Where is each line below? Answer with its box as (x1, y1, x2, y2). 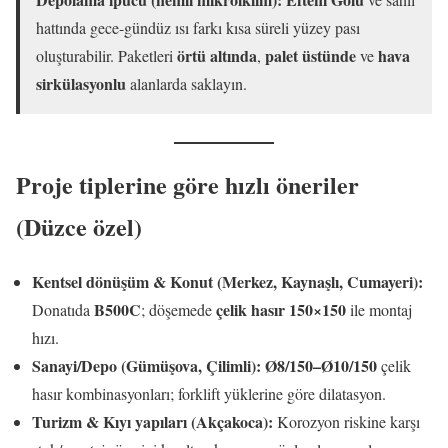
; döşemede (141, 298, 216, 320)
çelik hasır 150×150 (216, 297, 346, 321)
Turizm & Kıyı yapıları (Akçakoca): (32, 409, 273, 433)
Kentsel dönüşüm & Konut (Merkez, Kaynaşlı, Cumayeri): (32, 269, 423, 293)
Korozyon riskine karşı (273, 410, 420, 432)
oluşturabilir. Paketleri (36, 44, 177, 66)
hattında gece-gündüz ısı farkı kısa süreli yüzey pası (36, 16, 360, 38)
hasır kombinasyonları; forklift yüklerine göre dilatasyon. (32, 382, 386, 404)
